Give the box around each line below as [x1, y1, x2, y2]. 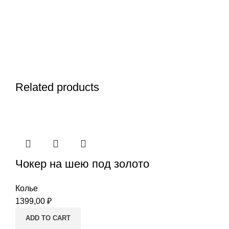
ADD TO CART [26, 214, 71, 222]
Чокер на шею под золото [15, 157, 149, 170]
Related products [15, 81, 99, 94]
